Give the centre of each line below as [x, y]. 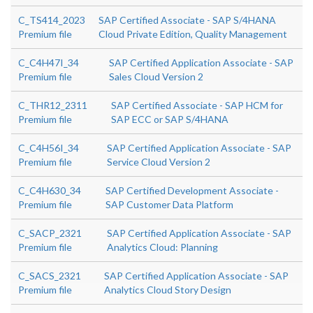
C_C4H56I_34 [49, 148]
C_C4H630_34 [50, 190]
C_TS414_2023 [52, 20]
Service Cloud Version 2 [159, 162]
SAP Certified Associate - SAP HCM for [197, 105]
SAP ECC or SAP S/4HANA [169, 119]
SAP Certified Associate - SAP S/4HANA [187, 20]
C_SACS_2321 [50, 276]
